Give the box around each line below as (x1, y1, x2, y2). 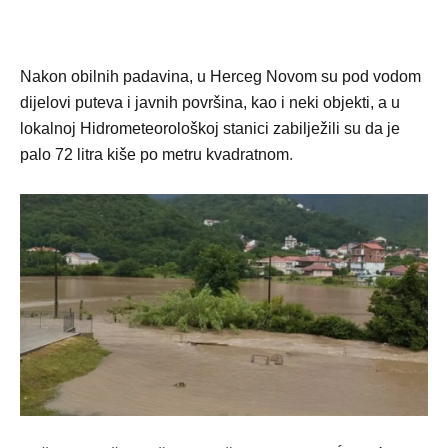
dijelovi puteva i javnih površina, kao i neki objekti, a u (20, 93, 400, 111)
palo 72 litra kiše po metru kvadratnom (20, 145, 289, 163)
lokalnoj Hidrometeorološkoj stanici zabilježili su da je (20, 119, 400, 137)
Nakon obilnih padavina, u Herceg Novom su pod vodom (20, 67, 421, 85)
